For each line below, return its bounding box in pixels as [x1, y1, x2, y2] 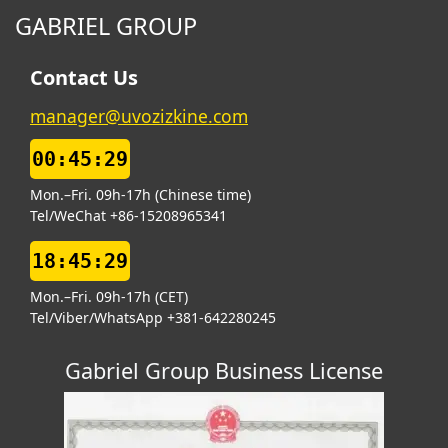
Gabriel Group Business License [65, 355, 383, 385]
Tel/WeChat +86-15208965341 [30, 205, 227, 225]
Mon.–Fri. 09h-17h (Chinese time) [30, 184, 251, 204]
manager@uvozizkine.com [30, 103, 248, 128]
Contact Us [30, 63, 138, 91]
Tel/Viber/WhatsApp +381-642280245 [30, 307, 276, 327]
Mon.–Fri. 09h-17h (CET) [30, 286, 188, 306]
